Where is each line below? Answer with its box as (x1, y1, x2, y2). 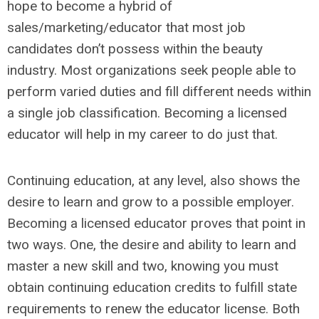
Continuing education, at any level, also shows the (7, 172, 300, 189)
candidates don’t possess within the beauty (7, 41, 263, 57)
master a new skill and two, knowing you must (7, 258, 278, 274)
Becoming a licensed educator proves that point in (7, 215, 305, 231)
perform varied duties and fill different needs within (7, 83, 311, 100)
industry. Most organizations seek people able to (7, 62, 296, 78)
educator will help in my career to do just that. (7, 126, 278, 142)
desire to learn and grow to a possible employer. (7, 194, 294, 210)
